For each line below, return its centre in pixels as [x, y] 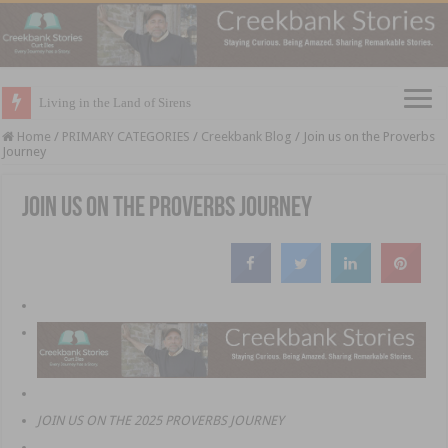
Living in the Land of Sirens [115, 103]
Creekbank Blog [247, 137]
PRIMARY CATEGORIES [126, 137]
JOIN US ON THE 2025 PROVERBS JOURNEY [161, 421]
